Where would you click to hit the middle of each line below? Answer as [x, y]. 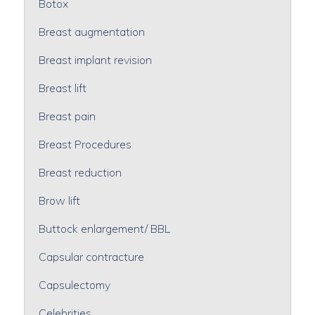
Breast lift [62, 88]
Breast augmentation [91, 31]
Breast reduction [80, 172]
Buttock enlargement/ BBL [104, 228]
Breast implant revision [95, 59]
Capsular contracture [91, 256]
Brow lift [59, 200]
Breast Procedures [85, 144]
